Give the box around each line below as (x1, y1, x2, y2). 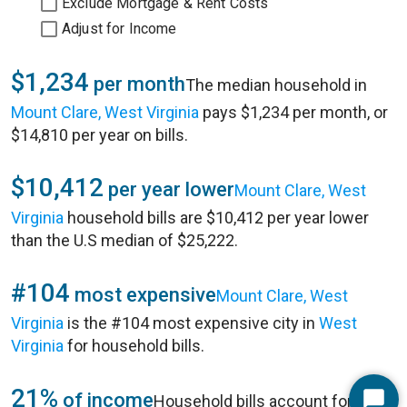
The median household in (185, 75, 367, 94)
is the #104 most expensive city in (64, 313, 319, 333)
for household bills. (64, 336, 204, 355)
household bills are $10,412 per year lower (64, 208, 369, 227)
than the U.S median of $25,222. (11, 231, 238, 250)
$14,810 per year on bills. (11, 125, 188, 144)
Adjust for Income (62, 20, 177, 37)
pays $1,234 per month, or (199, 103, 388, 122)
